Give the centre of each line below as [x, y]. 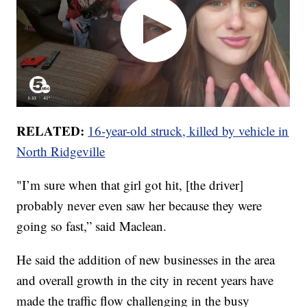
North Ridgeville [61, 151]
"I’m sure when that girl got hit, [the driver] [130, 184]
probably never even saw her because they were [139, 205]
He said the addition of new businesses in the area [146, 259]
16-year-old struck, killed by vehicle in [188, 130]
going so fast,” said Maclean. [92, 225]
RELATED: [52, 130]
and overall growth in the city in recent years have [145, 280]
